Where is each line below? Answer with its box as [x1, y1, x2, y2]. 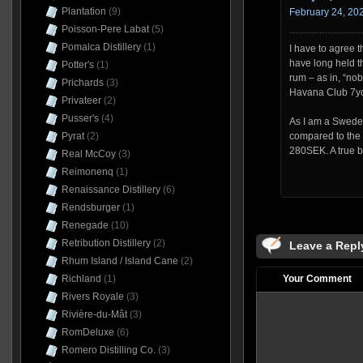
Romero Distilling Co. [61, 344, 156, 356]
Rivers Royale [61, 291, 124, 302]
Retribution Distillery [61, 237, 151, 249]
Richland [61, 273, 101, 284]
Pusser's [61, 113, 99, 124]
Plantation [61, 6, 106, 17]
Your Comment [283, 273, 352, 285]
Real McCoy [61, 148, 116, 160]
